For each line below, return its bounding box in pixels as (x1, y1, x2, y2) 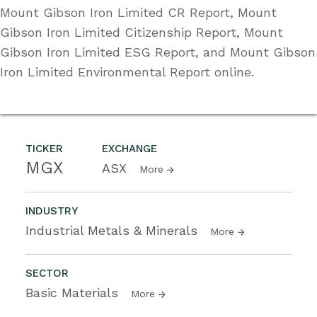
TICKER (25, 142, 63, 155)
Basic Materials (25, 284, 122, 300)
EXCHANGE (102, 142, 157, 155)
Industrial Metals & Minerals (25, 222, 202, 238)
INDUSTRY (25, 204, 78, 217)
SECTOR (25, 266, 69, 279)
